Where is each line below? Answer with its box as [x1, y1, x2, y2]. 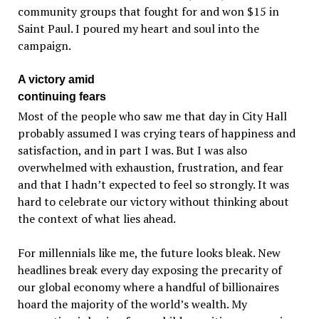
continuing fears [17, 90, 106, 103]
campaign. [17, 38, 71, 53]
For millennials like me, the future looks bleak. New [17, 245, 281, 261]
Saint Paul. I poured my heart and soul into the [17, 21, 259, 36]
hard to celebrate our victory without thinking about [17, 194, 289, 210]
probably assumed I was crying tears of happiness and [17, 125, 296, 142]
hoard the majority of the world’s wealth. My [17, 296, 247, 313]
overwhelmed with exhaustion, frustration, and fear [17, 159, 283, 176]
